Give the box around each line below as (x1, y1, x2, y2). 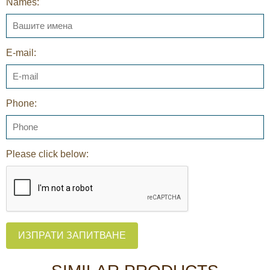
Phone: (6, 98, 37, 108)
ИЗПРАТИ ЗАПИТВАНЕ (18, 230, 126, 240)
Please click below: (6, 148, 89, 159)
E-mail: (6, 47, 36, 58)
